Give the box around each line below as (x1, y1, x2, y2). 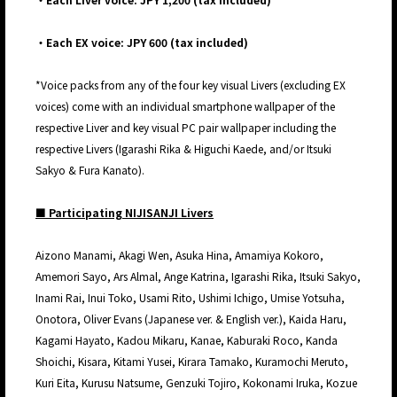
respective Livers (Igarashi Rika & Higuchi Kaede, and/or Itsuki (35, 141, 331, 157)
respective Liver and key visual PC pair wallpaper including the (35, 120, 336, 136)
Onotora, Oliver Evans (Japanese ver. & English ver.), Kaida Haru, (35, 311, 346, 327)
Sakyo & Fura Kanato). (35, 162, 147, 178)
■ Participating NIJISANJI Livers (35, 205, 214, 221)
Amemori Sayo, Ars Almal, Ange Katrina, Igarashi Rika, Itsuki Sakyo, (35, 269, 361, 284)
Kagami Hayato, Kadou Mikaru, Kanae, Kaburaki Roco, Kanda (35, 332, 338, 348)
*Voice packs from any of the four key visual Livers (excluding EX (35, 77, 346, 93)
